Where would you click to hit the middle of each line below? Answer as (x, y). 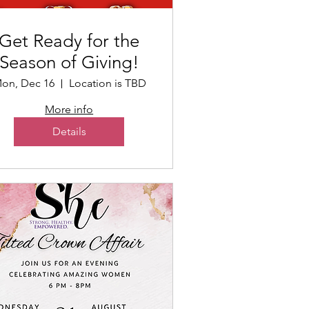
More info (69, 110)
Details (69, 132)
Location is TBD (107, 83)
